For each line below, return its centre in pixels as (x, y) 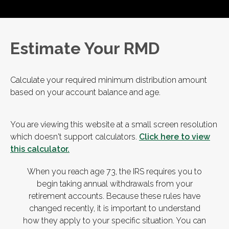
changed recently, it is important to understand (114, 209)
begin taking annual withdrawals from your (114, 184)
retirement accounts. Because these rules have (114, 196)
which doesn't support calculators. (75, 137)
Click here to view (175, 137)
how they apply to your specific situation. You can (114, 221)
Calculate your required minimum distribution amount (109, 80)
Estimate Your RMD (85, 49)
